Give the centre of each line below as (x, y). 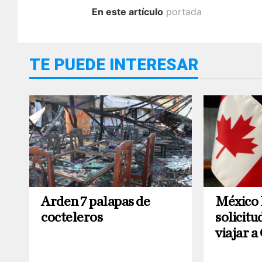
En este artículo (127, 12)
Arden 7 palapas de (96, 201)
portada (184, 12)
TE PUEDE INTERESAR (114, 65)
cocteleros (72, 217)
